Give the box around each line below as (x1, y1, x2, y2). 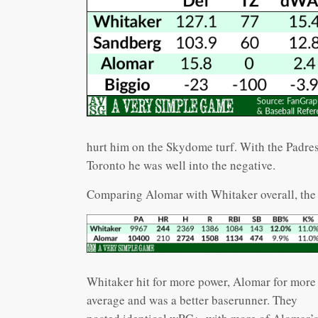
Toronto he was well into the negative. (87, 157, 275, 174)
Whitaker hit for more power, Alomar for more (87, 273, 316, 290)
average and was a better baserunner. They (87, 292, 297, 308)
